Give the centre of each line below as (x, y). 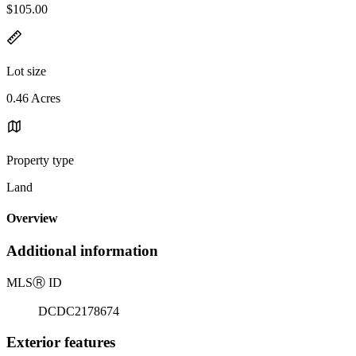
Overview (32, 219)
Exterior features (61, 342)
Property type (40, 160)
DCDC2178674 (79, 311)
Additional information (82, 251)
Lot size (26, 71)
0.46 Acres (33, 98)
